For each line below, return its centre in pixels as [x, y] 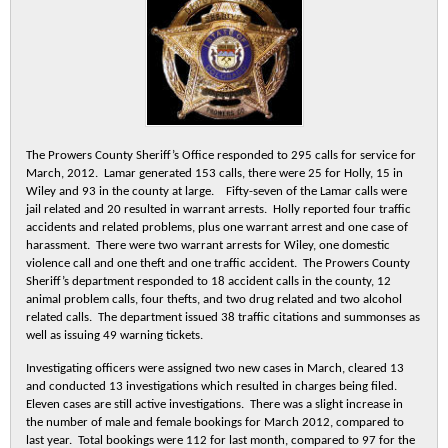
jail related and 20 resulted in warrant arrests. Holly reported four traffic [218, 209]
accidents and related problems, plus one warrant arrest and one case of [217, 227]
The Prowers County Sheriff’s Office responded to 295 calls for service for [221, 155]
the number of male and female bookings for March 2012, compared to [215, 422]
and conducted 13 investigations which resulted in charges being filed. [213, 386]
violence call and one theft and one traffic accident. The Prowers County [218, 263]
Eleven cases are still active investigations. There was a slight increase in [214, 404]
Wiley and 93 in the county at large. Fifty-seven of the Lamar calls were [216, 191]
